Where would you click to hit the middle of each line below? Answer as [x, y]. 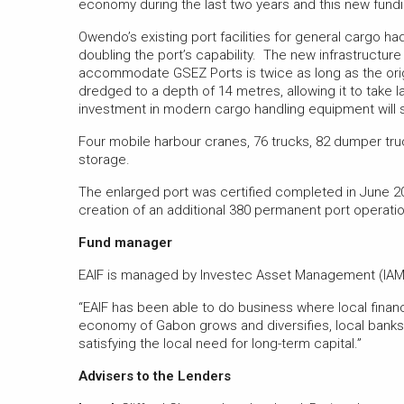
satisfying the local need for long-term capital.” [220, 343]
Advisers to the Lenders [155, 376]
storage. [104, 159]
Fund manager [125, 242]
